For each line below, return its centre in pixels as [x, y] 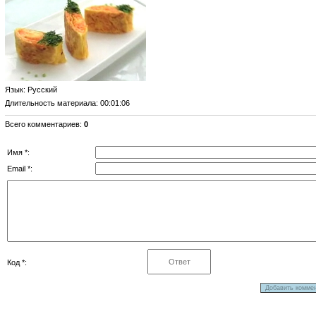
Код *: [17, 262]
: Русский [41, 89]
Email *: [20, 168]
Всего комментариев [43, 124]
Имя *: [19, 152]
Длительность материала [51, 103]
